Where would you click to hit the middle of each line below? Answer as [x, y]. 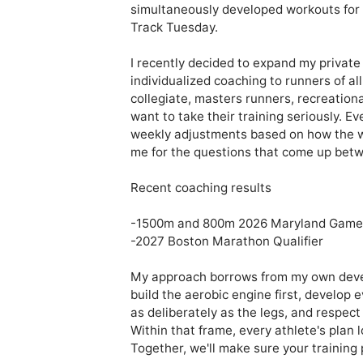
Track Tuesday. [174, 28]
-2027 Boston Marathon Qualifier [226, 241]
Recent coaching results [201, 188]
